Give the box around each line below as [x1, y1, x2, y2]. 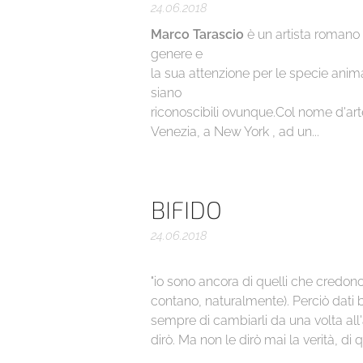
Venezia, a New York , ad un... [150, 123, 319, 139]
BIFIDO [150, 194, 222, 224]
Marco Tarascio [150, 26, 244, 42]
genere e [150, 45, 203, 62]
